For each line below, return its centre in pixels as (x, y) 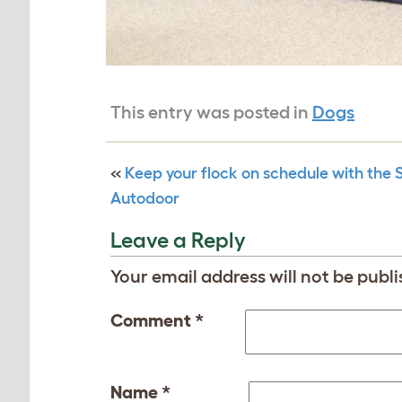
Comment (153, 320)
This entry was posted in (211, 112)
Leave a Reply (178, 240)
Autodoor (145, 198)
